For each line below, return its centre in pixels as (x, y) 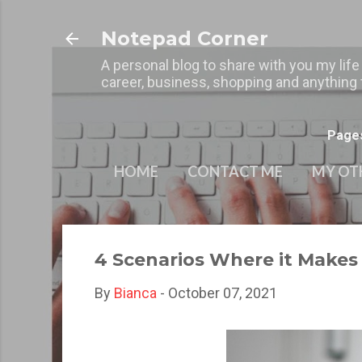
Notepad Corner (185, 38)
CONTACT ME (235, 171)
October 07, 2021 (223, 293)
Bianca (135, 293)
